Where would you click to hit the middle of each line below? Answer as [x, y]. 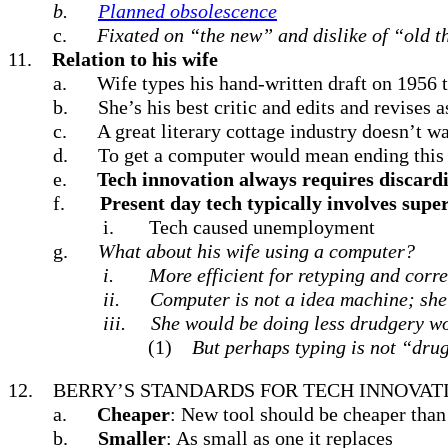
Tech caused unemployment [262, 227]
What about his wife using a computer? [256, 251]
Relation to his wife [135, 59]
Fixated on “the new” [185, 35]
